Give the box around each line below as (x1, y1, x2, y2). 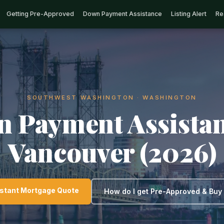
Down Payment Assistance (83, 10, 162, 17)
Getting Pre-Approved (6, 10, 74, 17)
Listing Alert (171, 10, 206, 17)
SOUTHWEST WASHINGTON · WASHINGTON (27, 94, 197, 101)
